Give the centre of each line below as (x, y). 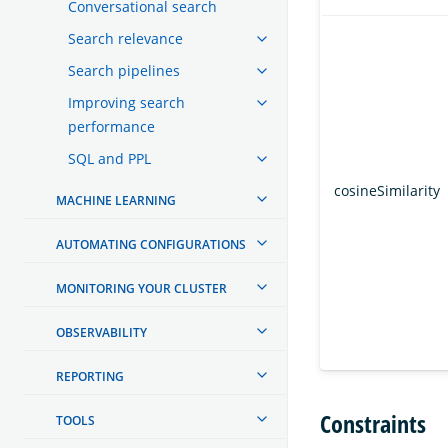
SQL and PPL (109, 158)
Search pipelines (124, 70)
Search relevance (125, 38)
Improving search (126, 102)
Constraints (373, 423)
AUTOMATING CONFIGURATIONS (151, 244)
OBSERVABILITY (101, 332)
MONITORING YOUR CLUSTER (141, 288)
